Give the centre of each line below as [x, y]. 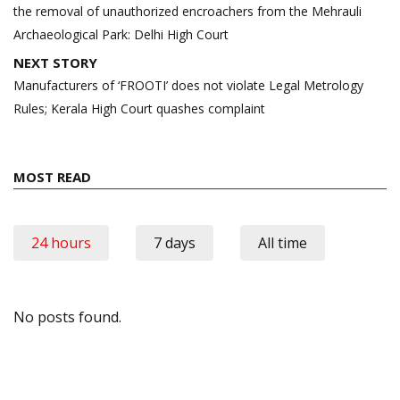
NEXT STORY [55, 62]
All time [283, 242]
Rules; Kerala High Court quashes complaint [139, 108]
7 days [175, 242]
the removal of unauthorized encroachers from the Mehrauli [187, 11]
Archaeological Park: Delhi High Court [121, 34]
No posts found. [67, 317]
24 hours [61, 242]
